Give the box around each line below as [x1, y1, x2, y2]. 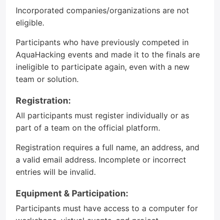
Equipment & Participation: [16, 188, 128, 198]
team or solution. [16, 74, 79, 84]
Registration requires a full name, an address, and [16, 142, 199, 152]
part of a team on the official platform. [16, 123, 160, 133]
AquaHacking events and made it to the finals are [16, 50, 200, 59]
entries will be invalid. [16, 167, 96, 177]
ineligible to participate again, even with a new [16, 62, 190, 72]
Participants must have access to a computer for [16, 203, 198, 213]
